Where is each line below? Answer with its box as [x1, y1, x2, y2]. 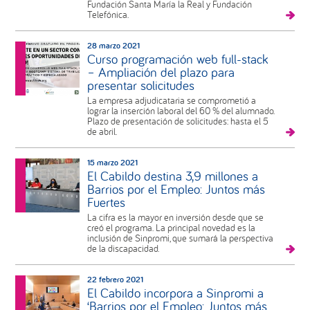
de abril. [86, 125, 117, 138]
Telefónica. [86, 8, 129, 21]
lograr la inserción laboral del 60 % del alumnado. [86, 104, 275, 118]
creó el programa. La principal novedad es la [86, 221, 255, 235]
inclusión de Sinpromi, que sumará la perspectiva [86, 232, 273, 245]
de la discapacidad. [86, 242, 159, 255]
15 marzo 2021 [86, 157, 138, 168]
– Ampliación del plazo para [86, 64, 235, 81]
